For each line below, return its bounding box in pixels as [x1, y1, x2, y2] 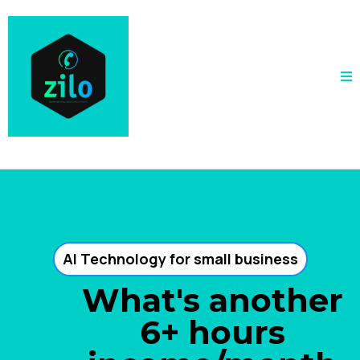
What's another [81, 280, 343, 320]
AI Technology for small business [62, 249, 298, 268]
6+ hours [139, 313, 285, 352]
